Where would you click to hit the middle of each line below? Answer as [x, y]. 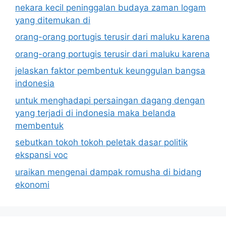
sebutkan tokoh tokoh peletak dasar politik [101, 143]
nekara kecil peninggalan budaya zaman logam [110, 7]
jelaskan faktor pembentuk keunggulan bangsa [110, 71]
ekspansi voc [41, 155]
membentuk [39, 125]
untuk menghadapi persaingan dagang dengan [110, 100]
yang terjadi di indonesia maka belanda [95, 113]
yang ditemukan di [53, 20]
